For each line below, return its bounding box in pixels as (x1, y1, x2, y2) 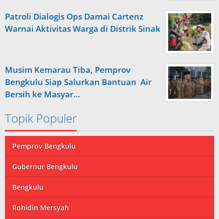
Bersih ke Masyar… (5, 88, 80, 100)
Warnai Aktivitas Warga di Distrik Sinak (5, 22, 160, 34)
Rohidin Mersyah (12, 203, 69, 213)
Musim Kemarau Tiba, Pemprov (5, 64, 131, 76)
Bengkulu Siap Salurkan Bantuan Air (5, 76, 152, 88)
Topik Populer (5, 110, 77, 127)
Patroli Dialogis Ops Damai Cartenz (5, 10, 143, 22)
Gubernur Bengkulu (12, 162, 78, 172)
